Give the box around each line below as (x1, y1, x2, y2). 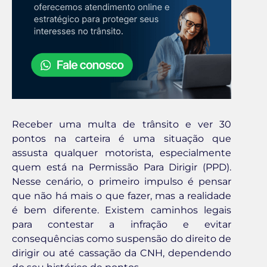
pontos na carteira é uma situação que (12, 132, 231, 144)
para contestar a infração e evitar (12, 218, 231, 230)
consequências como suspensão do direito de (12, 232, 231, 244)
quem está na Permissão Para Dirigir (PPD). (12, 161, 231, 173)
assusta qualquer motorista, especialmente (12, 147, 231, 159)
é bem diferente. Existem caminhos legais (12, 204, 231, 216)
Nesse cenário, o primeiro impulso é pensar (12, 175, 231, 187)
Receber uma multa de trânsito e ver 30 (12, 118, 231, 130)
